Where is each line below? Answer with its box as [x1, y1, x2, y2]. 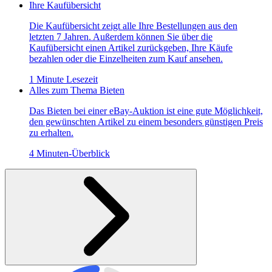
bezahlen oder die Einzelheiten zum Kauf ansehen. [29, 53, 223, 64]
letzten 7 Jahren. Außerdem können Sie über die [29, 31, 212, 42]
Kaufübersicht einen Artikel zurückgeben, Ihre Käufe [29, 42, 233, 53]
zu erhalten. [29, 127, 73, 138]
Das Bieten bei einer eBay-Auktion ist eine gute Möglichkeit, [29, 105, 263, 116]
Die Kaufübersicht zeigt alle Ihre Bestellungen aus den [29, 20, 237, 31]
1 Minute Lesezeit [29, 73, 98, 84]
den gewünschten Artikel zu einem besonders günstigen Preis [29, 116, 263, 127]
